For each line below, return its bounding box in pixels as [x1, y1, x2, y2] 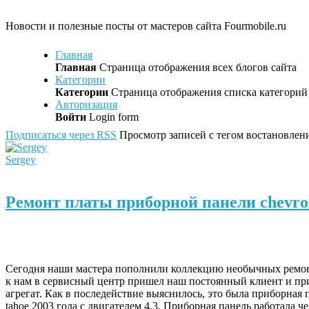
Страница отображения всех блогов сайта [97, 61, 297, 74]
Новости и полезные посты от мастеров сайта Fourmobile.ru [6, 20, 286, 32]
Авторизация [55, 99, 117, 111]
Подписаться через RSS [6, 129, 117, 141]
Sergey [6, 154, 36, 166]
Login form [86, 111, 139, 123]
